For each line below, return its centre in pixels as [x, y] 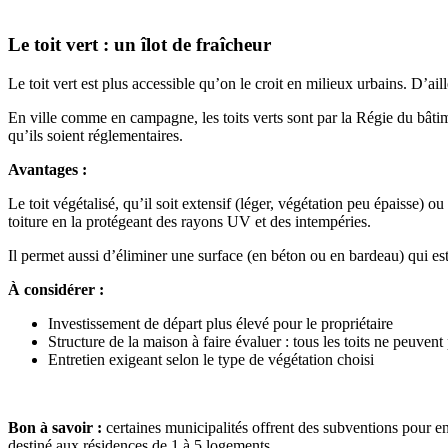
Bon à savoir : [55, 427]
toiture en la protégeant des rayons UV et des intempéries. [189, 221]
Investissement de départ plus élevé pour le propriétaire [220, 323]
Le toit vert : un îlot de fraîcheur [139, 44]
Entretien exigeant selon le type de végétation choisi [211, 359]
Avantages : [47, 169]
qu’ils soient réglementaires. [95, 135]
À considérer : [56, 289]
